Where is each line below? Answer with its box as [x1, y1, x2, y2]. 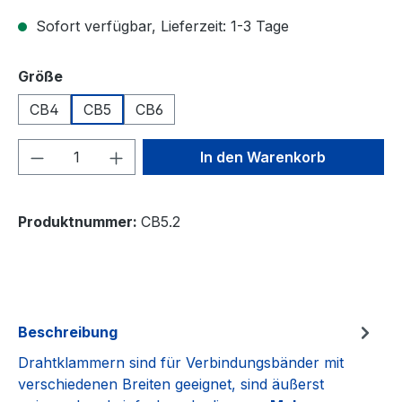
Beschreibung [18, 322, 118, 341]
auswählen [62, 66, 144, 84]
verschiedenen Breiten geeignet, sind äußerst [18, 374, 324, 393]
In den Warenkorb [200, 147, 327, 166]
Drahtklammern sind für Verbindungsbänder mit [18, 353, 344, 371]
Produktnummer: [18, 212, 141, 231]
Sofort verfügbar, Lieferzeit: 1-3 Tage [31, 16, 289, 35]
